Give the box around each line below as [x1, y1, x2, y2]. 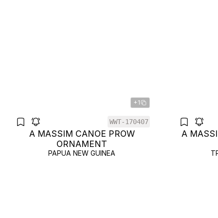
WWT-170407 [109, 117, 148, 126]
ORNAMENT [56, 139, 107, 149]
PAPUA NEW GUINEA [48, 149, 115, 157]
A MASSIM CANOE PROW [29, 128, 135, 139]
